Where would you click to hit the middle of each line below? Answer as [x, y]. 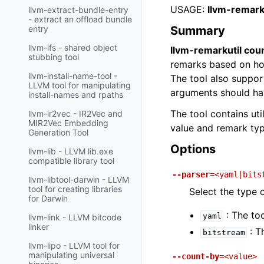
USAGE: [189, 9]
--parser [191, 174]
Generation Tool [58, 133]
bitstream [224, 232]
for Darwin [48, 199]
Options [193, 149]
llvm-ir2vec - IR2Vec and [75, 114]
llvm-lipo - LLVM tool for [74, 246]
